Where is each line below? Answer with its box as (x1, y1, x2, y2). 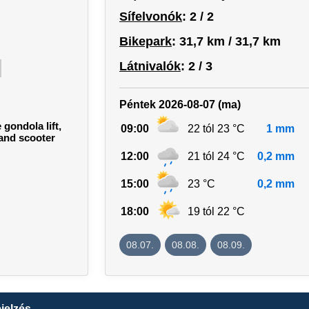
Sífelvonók (119, 10, 182, 24)
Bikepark (119, 34, 172, 49)
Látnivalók (119, 59, 181, 74)
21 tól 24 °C (188, 150, 245, 163)
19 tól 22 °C (188, 206, 245, 218)
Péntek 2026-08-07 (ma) (119, 99, 241, 111)
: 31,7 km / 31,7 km (172, 34, 281, 49)
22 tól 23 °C (188, 123, 245, 135)
